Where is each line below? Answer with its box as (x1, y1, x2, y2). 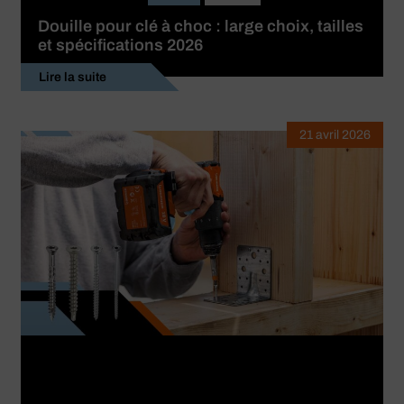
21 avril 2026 (299, 128, 371, 142)
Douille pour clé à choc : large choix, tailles (38, 17, 363, 36)
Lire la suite (39, 70, 106, 85)
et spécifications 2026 (38, 36, 203, 55)
